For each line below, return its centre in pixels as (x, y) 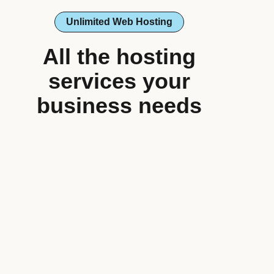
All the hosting (119, 57)
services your (119, 81)
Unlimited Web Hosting (119, 22)
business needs (119, 106)
